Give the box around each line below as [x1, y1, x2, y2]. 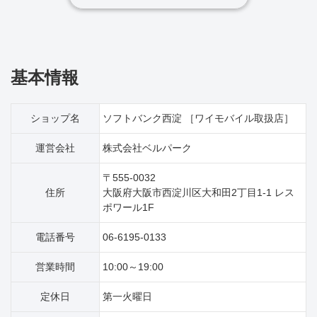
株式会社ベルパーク [103, 142, 192, 154]
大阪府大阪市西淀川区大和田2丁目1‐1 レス [103, 186, 294, 198]
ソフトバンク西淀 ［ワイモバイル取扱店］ [103, 112, 294, 124]
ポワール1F [103, 201, 154, 213]
